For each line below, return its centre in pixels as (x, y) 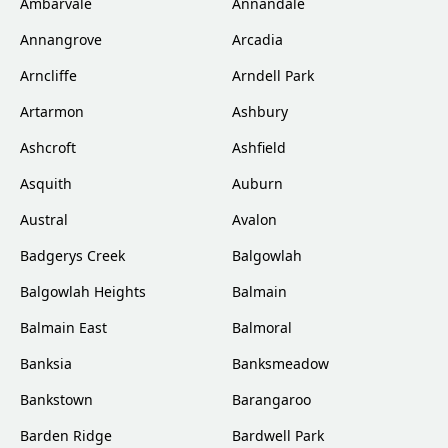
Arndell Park (273, 76)
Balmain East (63, 328)
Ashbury (260, 112)
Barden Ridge (66, 436)
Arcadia (257, 40)
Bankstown (56, 400)
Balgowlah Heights (83, 292)
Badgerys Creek (72, 256)
